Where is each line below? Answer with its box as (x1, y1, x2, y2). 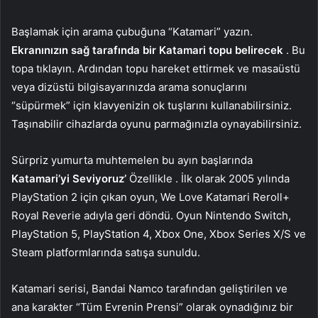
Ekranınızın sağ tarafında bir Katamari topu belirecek (11, 43, 283, 57)
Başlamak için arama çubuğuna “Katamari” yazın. (11, 24, 253, 38)
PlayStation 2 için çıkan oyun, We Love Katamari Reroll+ (11, 190, 290, 204)
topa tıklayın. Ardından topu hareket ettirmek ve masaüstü (11, 61, 300, 75)
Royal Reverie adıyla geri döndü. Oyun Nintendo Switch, (11, 208, 291, 222)
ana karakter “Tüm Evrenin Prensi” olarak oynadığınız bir (11, 300, 293, 314)
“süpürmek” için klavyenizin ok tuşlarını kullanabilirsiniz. (11, 98, 292, 112)
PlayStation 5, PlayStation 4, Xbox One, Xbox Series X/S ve (11, 226, 306, 241)
